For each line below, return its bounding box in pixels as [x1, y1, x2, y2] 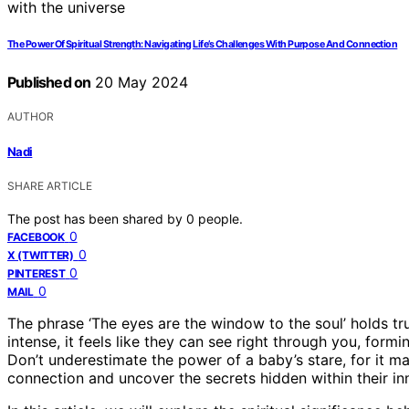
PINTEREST [7, 266, 66, 280]
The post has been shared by [7, 210, 186, 226]
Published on [7, 73, 91, 92]
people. [198, 210, 243, 226]
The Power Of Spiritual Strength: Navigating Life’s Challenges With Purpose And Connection [7, 38, 398, 51]
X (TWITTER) [7, 247, 74, 262]
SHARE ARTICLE [7, 178, 92, 193]
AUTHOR [7, 110, 54, 124]
